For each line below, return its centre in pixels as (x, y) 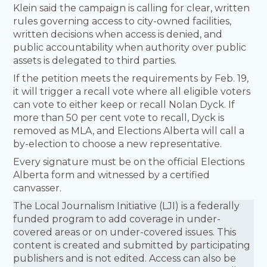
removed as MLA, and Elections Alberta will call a (129, 131)
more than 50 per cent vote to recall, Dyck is (119, 118)
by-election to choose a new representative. (119, 144)
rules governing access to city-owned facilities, (122, 21)
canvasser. (38, 188)
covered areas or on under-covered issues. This (125, 232)
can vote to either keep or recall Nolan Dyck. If (124, 105)
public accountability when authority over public (130, 48)
